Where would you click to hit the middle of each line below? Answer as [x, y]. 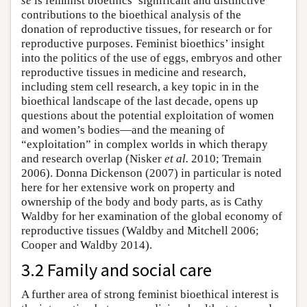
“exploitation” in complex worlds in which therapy [145, 145]
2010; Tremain [225, 159]
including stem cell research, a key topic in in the [140, 87]
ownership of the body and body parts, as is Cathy [142, 202]
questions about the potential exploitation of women [148, 116]
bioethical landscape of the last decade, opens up [140, 101]
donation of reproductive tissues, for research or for [147, 29]
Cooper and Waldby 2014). [87, 245]
